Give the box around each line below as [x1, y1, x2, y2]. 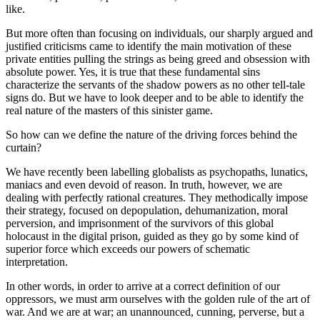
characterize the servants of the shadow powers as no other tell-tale [6, 78, 305, 91]
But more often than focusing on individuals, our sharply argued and [6, 26, 313, 39]
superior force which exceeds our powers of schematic [6, 242, 250, 255]
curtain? [6, 141, 41, 154]
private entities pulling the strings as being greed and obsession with [6, 52, 310, 65]
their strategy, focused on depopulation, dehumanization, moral [6, 204, 288, 216]
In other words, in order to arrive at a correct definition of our [6, 279, 280, 292]
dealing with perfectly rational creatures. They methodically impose [6, 191, 308, 204]
